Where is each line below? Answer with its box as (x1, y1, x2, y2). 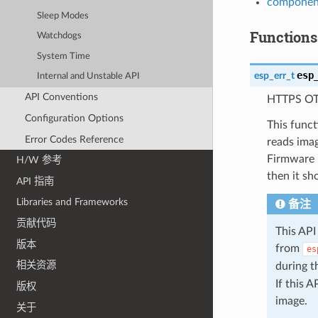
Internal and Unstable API (37, 72, 141, 82)
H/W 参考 (16, 155, 62, 166)
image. (275, 295, 307, 307)
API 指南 (16, 175, 55, 187)
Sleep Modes (37, 11, 89, 21)
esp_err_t (253, 70, 295, 81)
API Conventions (24, 92, 98, 103)
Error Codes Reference (24, 133, 124, 145)
